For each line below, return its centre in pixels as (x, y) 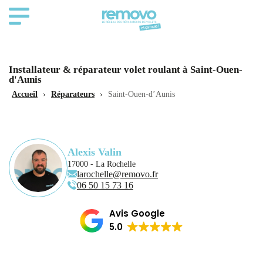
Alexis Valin (95, 152)
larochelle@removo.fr (117, 174)
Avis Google (137, 213)
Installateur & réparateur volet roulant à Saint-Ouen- (126, 70)
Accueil (25, 94)
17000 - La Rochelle (102, 164)
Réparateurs (73, 94)
